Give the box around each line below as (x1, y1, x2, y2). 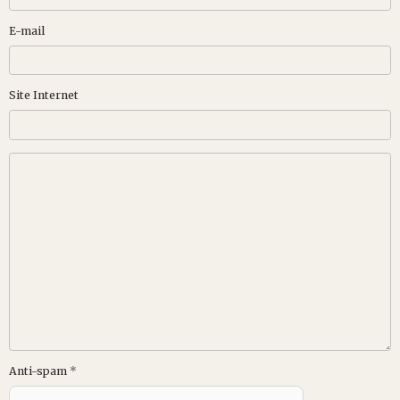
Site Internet (9, 88, 79, 103)
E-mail (9, 23, 45, 37)
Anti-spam (9, 364, 67, 379)
